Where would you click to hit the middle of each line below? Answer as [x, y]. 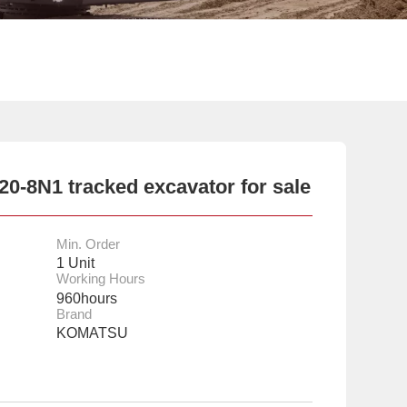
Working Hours [100, 279]
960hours [86, 298]
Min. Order [88, 244]
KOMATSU [92, 333]
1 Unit [75, 263]
